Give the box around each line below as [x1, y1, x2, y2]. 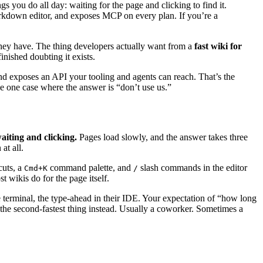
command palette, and [48, 162, 133, 173]
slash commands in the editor [138, 162, 247, 173]
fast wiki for [194, 41, 242, 51]
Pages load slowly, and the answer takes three [77, 131, 248, 142]
